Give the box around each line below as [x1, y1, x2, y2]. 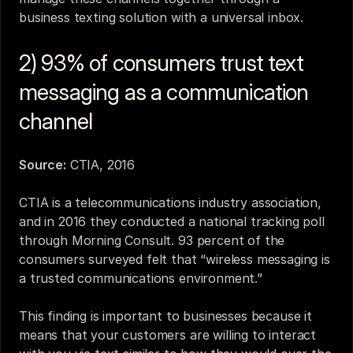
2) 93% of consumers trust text [19, 50, 303, 76]
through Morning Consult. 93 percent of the [19, 232, 285, 248]
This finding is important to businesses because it [19, 308, 312, 324]
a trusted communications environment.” [19, 270, 262, 286]
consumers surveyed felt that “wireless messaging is [19, 251, 330, 267]
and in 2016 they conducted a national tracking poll [19, 214, 325, 229]
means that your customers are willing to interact [19, 327, 317, 343]
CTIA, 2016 [69, 157, 136, 173]
